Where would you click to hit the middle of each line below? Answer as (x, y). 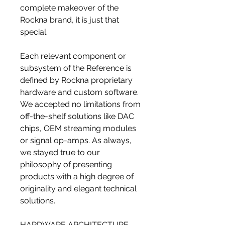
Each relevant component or (73, 56)
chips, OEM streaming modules (78, 129)
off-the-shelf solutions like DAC (77, 117)
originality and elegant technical (78, 189)
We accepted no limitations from (80, 104)
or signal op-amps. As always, (76, 141)
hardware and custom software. (79, 92)
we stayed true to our (60, 153)
